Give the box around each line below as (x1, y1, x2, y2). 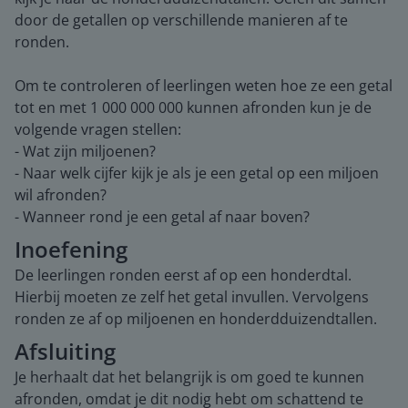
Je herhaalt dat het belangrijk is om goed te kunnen (15, 367, 364, 387)
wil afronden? (15, 185, 107, 205)
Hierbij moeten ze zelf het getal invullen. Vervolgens (15, 287, 369, 307)
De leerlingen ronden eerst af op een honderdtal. (15, 265, 352, 285)
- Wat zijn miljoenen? (15, 141, 156, 161)
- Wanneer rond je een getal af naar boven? (15, 207, 310, 227)
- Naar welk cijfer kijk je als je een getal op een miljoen (15, 163, 379, 183)
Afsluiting (15, 336, 116, 366)
